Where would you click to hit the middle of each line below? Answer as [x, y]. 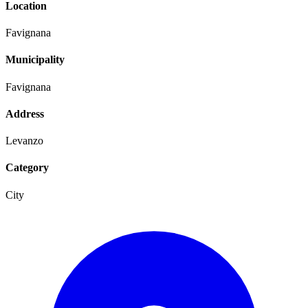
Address [25, 113]
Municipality [35, 60]
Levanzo [24, 141]
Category [27, 168]
